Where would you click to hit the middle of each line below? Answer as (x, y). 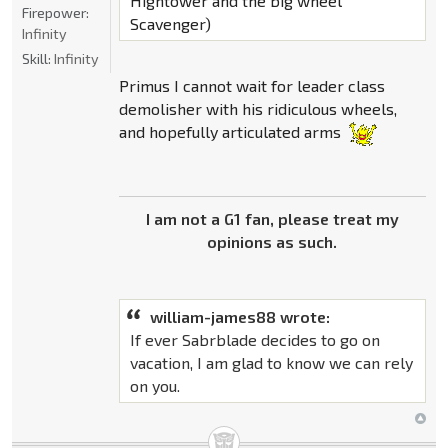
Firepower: (55, 12)
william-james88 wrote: (239, 317)
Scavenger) (170, 24)
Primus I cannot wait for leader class (251, 86)
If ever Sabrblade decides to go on (254, 340)
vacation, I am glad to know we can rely (271, 363)
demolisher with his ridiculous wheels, (257, 109)
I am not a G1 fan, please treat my (272, 219)
